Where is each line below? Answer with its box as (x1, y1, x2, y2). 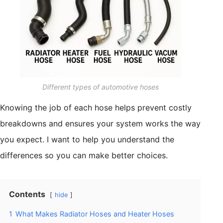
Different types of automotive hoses (42, 82, 159, 91)
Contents (9, 189, 45, 199)
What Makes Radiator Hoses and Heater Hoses (15, 209, 174, 218)
